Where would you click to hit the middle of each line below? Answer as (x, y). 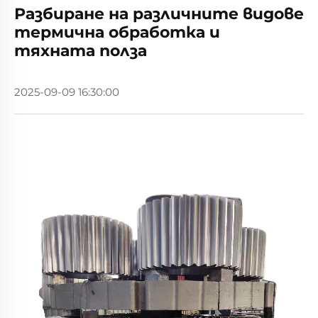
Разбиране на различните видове (159, 14)
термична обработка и (117, 32)
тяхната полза (81, 51)
